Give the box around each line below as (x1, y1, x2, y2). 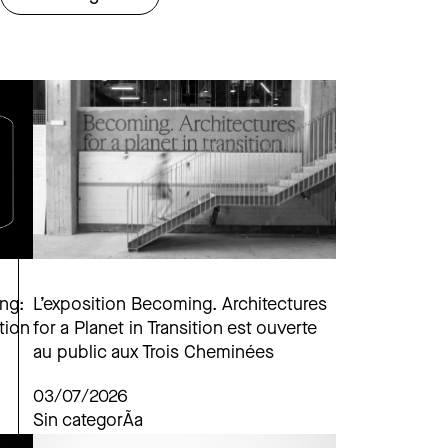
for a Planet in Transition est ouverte (33, 319, 317, 339)
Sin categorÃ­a (33, 411, 143, 431)
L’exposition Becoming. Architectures (33, 295, 327, 315)
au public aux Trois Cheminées (33, 343, 274, 363)
